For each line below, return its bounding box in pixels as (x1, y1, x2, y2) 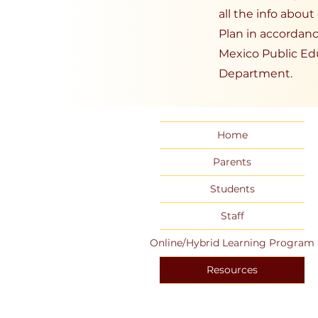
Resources (207, 263, 258, 276)
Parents (213, 155, 251, 168)
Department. (219, 67, 292, 80)
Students (209, 182, 255, 195)
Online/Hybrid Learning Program (150, 236, 314, 249)
